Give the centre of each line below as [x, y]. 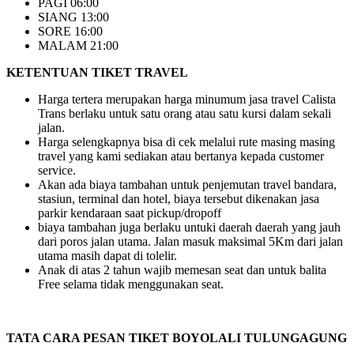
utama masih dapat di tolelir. [107, 256]
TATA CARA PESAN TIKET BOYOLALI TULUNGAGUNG [177, 338]
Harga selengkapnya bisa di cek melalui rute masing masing [186, 142]
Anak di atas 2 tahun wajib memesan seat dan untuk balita [182, 270]
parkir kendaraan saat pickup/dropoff [130, 213]
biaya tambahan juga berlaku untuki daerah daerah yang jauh [189, 228]
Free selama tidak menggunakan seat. [131, 284]
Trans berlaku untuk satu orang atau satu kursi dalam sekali [185, 114]
